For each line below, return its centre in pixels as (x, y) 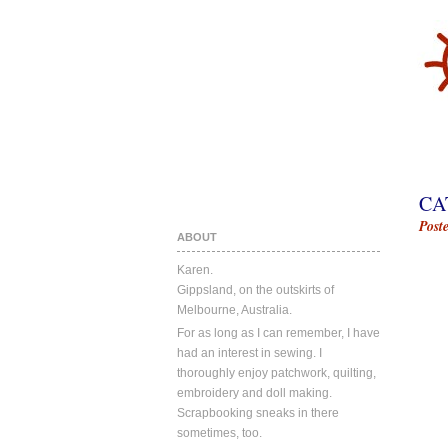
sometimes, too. (219, 433)
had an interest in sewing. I (249, 353)
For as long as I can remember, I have (278, 333)
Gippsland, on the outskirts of (255, 290)
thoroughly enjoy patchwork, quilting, (276, 373)
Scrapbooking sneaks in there (258, 413)
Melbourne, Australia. (234, 310)
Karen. (195, 270)
